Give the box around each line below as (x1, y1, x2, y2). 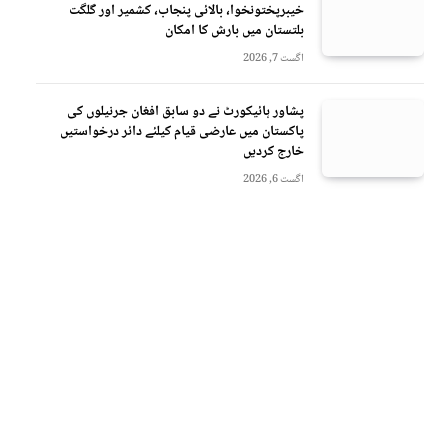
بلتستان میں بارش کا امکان (165, 19, 304, 43)
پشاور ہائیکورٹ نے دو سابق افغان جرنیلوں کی (67, 100, 304, 124)
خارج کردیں (243, 140, 304, 164)
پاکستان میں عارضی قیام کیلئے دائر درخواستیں (60, 120, 304, 144)
